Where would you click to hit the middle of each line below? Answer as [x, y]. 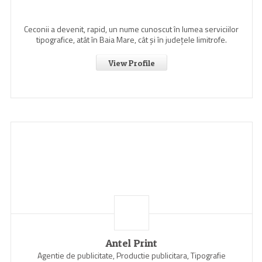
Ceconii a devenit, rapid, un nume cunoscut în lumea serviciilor [132, 29]
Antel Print [132, 243]
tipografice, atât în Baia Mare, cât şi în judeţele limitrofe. [131, 39]
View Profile [131, 63]
